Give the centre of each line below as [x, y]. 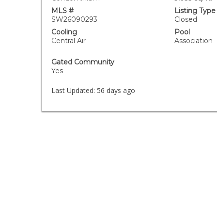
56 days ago [115, 90]
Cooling [64, 32]
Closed [186, 19]
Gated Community [83, 62]
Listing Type [195, 11]
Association [193, 41]
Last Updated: [73, 90]
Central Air [69, 41]
